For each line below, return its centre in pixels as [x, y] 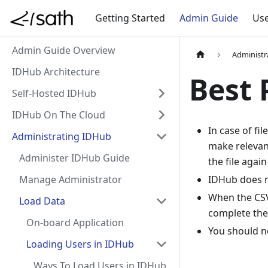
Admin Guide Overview [64, 50]
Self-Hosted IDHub [54, 93]
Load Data [42, 201]
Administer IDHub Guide [74, 158]
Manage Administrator [71, 179]
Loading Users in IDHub [80, 244]
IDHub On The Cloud [59, 115]
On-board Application [75, 223]
